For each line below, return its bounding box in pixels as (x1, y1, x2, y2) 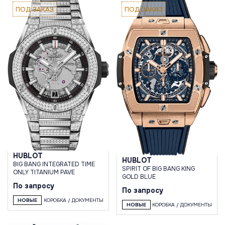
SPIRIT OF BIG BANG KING (122, 164, 195, 173)
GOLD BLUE (122, 172, 156, 181)
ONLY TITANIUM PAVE (13, 168, 75, 177)
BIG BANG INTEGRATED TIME (13, 160, 95, 169)
